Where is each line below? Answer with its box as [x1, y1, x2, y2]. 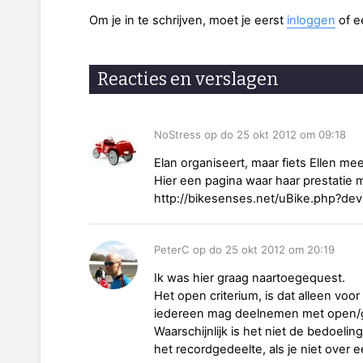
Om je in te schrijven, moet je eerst [89, 13, 287, 28]
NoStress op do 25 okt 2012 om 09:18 [154, 127, 346, 141]
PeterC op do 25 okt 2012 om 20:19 [154, 242, 335, 256]
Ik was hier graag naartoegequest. [154, 270, 345, 285]
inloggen [287, 13, 335, 28]
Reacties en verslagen [97, 68, 279, 91]
